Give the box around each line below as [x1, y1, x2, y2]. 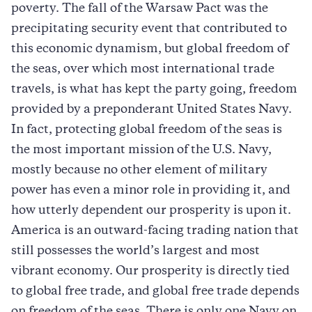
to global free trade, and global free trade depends [11, 286, 299, 297]
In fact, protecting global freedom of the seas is [11, 124, 282, 136]
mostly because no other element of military [11, 164, 267, 176]
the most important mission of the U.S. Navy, [11, 144, 272, 156]
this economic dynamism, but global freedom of [11, 43, 288, 55]
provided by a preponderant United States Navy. [11, 104, 292, 116]
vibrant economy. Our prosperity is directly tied [11, 265, 290, 277]
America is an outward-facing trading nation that [11, 225, 299, 237]
